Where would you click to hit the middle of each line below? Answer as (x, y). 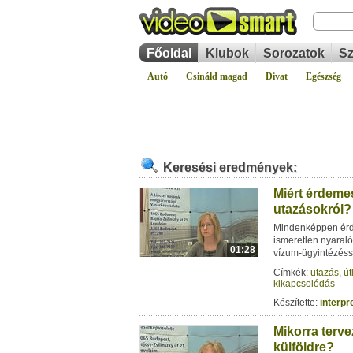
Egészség (323, 76)
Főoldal (169, 53)
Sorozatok (294, 53)
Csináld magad (217, 76)
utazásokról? (312, 209)
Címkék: (292, 273)
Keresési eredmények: (230, 167)
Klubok (227, 53)
